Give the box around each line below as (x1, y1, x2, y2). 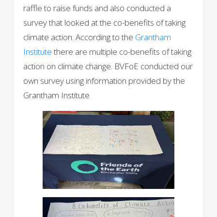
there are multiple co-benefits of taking (54, 46, 192, 57)
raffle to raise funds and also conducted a (23, 2, 171, 14)
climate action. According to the (23, 31, 136, 43)
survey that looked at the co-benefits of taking (23, 16, 186, 28)
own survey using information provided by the (23, 75, 186, 86)
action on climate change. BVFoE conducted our (23, 60, 193, 72)
